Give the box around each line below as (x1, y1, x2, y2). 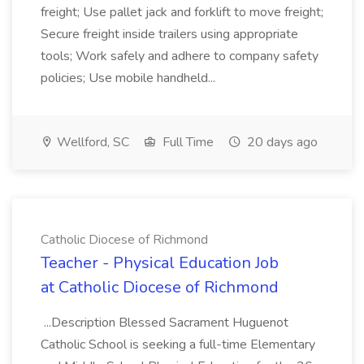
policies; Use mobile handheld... (41, 69, 219, 87)
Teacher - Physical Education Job (41, 252, 279, 274)
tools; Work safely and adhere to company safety (41, 47, 318, 65)
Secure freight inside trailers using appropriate (41, 25, 298, 43)
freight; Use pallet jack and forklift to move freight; (41, 3, 323, 21)
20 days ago (244, 133, 318, 151)
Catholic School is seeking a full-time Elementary (41, 336, 315, 353)
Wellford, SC (54, 133, 129, 151)
